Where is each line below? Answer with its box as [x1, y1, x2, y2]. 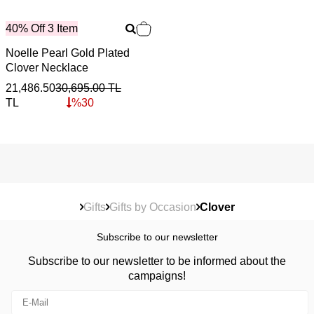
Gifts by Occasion [109, 200, 196, 213]
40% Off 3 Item [6, 22, 78, 34]
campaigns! [128, 269, 186, 282]
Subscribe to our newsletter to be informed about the [28, 254, 286, 267]
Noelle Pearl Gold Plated [6, 46, 130, 59]
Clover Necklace [6, 61, 88, 74]
